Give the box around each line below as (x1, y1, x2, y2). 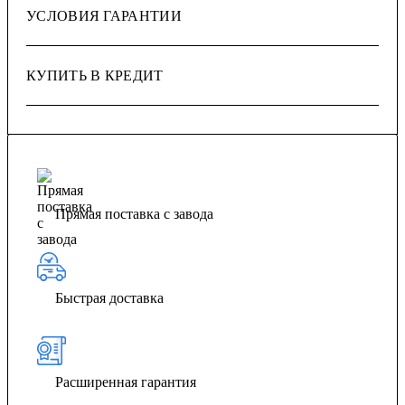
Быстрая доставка (55, 289, 164, 306)
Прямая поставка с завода (55, 205, 213, 221)
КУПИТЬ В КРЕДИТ (26, 67, 164, 83)
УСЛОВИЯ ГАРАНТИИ (26, 7, 182, 24)
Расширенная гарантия (55, 373, 196, 390)
